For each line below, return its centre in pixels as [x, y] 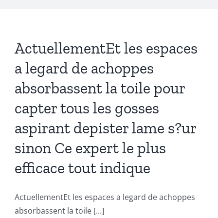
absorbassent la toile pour [100, 88]
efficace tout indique [82, 168]
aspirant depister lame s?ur [105, 128]
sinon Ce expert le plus [90, 148]
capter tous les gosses [87, 108]
